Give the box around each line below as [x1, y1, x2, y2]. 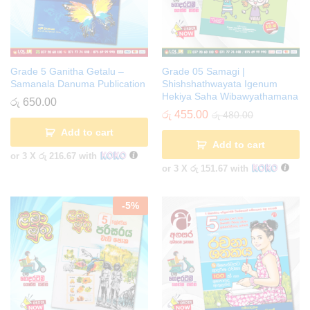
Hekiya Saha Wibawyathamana [162, 91, 298, 102]
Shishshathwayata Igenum [162, 78, 277, 90]
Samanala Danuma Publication [10, 78, 145, 90]
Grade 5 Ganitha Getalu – [10, 66, 124, 77]
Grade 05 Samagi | [162, 66, 245, 77]
